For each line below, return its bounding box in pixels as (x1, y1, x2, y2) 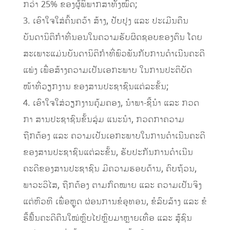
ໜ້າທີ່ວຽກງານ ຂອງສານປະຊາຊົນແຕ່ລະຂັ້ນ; (23, 81, 169, 93)
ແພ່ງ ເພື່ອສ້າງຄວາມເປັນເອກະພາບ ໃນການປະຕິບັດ (23, 64, 192, 77)
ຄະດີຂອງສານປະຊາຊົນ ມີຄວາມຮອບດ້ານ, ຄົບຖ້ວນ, (23, 163, 197, 176)
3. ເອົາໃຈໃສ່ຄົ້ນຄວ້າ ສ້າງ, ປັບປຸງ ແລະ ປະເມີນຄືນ (23, 15, 188, 28)
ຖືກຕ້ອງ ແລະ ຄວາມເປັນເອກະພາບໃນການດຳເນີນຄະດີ (23, 130, 205, 143)
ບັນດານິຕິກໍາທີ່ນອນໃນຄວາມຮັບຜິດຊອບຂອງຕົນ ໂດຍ (23, 31, 202, 44)
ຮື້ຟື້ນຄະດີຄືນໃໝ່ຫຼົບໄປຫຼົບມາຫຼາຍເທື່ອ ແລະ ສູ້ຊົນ (23, 212, 192, 225)
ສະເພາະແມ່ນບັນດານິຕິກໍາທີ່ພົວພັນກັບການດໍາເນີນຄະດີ (23, 48, 205, 61)
